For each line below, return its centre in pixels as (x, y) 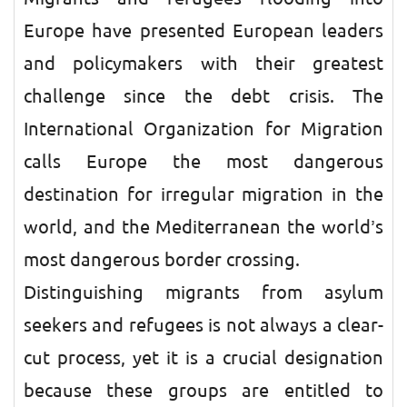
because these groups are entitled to (203, 391)
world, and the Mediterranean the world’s (203, 227)
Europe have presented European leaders (203, 31)
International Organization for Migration (203, 129)
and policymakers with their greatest (203, 64)
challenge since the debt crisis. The (203, 96)
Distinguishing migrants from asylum (203, 293)
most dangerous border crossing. (162, 260)
